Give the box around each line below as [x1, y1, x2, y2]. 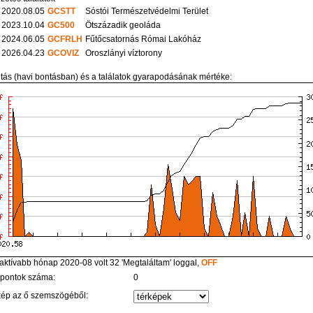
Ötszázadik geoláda [85, 20, 161, 31]
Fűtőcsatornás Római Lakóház [85, 34, 202, 45]
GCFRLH [48, 34, 83, 45]
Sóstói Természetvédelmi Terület [85, 6, 209, 17]
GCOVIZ [48, 48, 80, 59]
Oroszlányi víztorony [85, 48, 163, 59]
